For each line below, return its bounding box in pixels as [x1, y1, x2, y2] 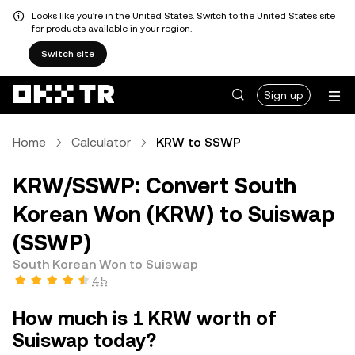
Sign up [264, 89, 303, 101]
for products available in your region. [32, 23, 192, 34]
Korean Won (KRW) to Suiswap [13, 201, 335, 227]
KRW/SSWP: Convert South [13, 173, 296, 198]
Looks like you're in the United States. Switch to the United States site [32, 10, 335, 21]
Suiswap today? [13, 330, 156, 352]
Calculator [71, 135, 131, 150]
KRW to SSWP [156, 135, 241, 150]
